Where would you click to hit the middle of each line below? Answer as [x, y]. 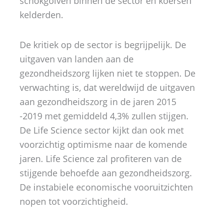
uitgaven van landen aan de [77, 59]
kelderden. [41, 15]
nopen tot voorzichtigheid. [74, 201]
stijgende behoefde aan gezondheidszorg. [106, 173]
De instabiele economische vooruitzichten [106, 187]
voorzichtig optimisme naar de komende [103, 144]
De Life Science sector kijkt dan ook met [102, 130]
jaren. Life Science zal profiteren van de [101, 158]
